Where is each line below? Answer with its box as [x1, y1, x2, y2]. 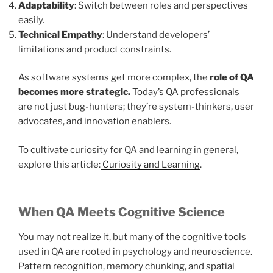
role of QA [210, 72, 254, 83]
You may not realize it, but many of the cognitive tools [18, 232, 246, 243]
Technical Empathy [18, 29, 102, 40]
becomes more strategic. [18, 87, 130, 98]
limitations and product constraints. [18, 43, 171, 55]
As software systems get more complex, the [18, 72, 210, 83]
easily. [18, 14, 44, 26]
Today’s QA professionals [130, 87, 239, 98]
